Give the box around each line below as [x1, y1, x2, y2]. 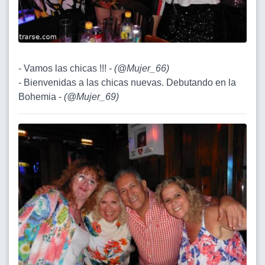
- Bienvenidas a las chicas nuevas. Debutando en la [18, 77, 236, 88]
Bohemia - [18, 91, 64, 102]
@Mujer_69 [67, 91, 116, 102]
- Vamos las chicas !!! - [18, 63, 114, 73]
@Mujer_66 [117, 63, 166, 73]
